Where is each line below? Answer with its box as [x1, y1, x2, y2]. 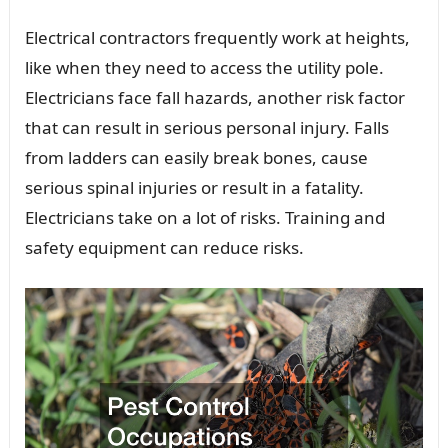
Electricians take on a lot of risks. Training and [24, 205, 385, 229]
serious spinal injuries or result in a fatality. [24, 175, 364, 199]
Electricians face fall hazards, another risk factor [24, 85, 405, 109]
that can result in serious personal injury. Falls [24, 115, 389, 139]
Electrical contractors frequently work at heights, [24, 25, 410, 49]
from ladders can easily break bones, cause [24, 145, 368, 169]
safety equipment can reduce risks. [24, 235, 304, 259]
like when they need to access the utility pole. [24, 55, 384, 79]
